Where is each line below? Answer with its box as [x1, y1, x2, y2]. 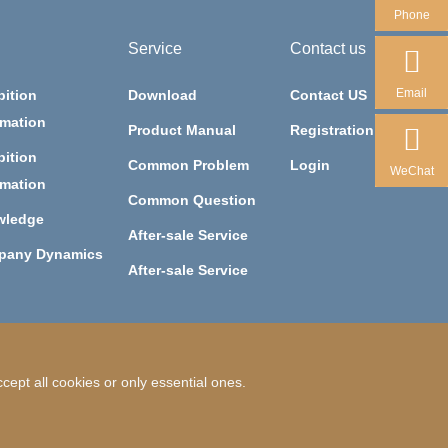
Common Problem [128, 157, 250, 174]
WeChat [389, 163, 434, 178]
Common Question [128, 192, 257, 209]
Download [128, 87, 198, 104]
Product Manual [128, 122, 237, 139]
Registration [289, 122, 374, 139]
